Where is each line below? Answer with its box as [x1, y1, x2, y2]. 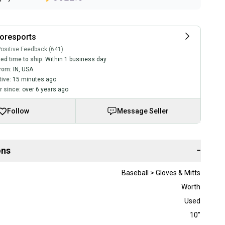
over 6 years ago [22, 85, 68, 93]
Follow [7, 106, 29, 115]
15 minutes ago [12, 75, 56, 83]
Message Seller [117, 106, 169, 115]
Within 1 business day [45, 55, 106, 63]
